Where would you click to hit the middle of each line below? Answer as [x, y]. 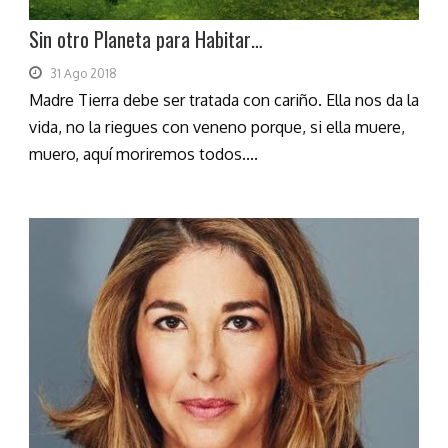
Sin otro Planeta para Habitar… [146, 38]
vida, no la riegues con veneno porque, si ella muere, [217, 126]
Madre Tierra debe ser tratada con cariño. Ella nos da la [224, 99]
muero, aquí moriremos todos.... [143, 153]
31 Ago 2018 [83, 73]
